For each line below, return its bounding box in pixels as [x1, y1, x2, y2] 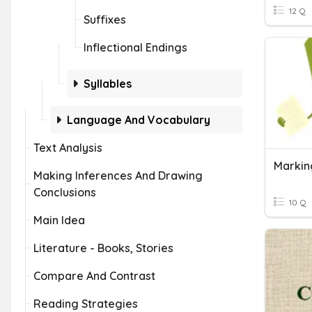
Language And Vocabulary [67, 113, 210, 127]
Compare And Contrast [33, 269, 155, 283]
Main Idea [33, 213, 85, 227]
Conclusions [33, 185, 96, 199]
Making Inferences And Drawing [33, 169, 203, 182]
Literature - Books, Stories [33, 241, 173, 255]
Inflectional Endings [84, 40, 187, 54]
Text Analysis [33, 141, 102, 155]
